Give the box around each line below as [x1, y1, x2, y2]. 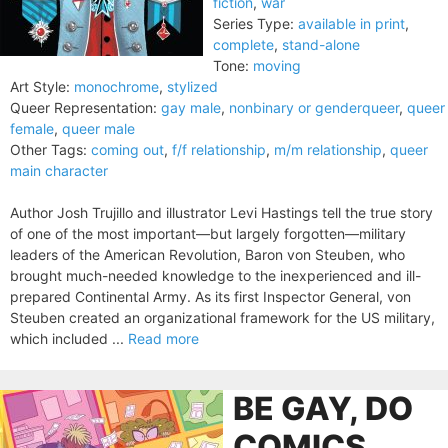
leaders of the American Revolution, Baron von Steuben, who [10, 246, 405, 263]
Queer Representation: [10, 99, 157, 116]
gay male [161, 99, 221, 116]
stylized [167, 78, 218, 95]
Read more [128, 330, 199, 347]
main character [10, 162, 108, 179]
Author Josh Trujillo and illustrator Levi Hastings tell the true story [10, 204, 433, 221]
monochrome [74, 78, 159, 95]
